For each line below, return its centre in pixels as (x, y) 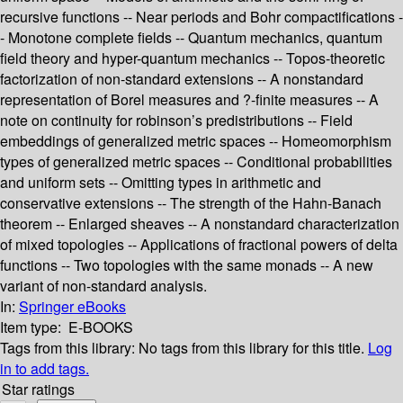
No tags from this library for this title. (251, 348)
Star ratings (38, 390)
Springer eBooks (72, 307)
